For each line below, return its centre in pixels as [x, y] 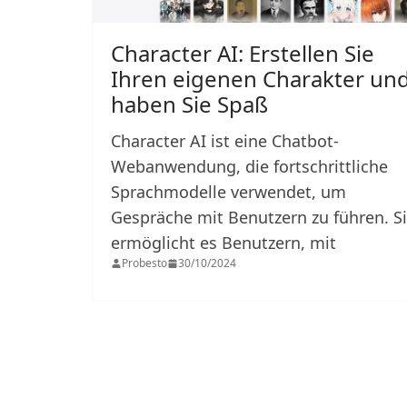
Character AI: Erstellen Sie [243, 53]
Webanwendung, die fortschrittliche [249, 166]
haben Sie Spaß [189, 104]
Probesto [144, 263]
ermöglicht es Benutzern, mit [226, 242]
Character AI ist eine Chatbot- [225, 140]
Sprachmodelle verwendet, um [228, 191]
